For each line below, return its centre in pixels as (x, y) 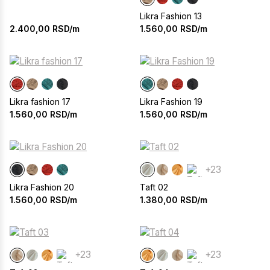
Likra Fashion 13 (171, 16)
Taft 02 (154, 187)
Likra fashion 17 (40, 102)
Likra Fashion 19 (171, 102)
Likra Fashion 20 (42, 187)
